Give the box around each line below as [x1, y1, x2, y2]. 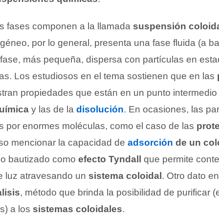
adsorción [128, 137, 173, 148]
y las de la [29, 104, 76, 115]
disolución [76, 104, 124, 115]
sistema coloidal [88, 171, 162, 181]
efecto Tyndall [78, 154, 141, 165]
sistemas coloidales [33, 204, 122, 215]
